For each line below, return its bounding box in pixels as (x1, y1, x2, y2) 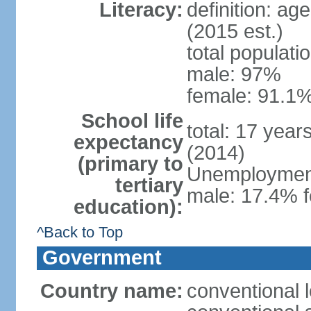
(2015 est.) (186, 20, 283, 42)
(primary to (77, 153, 183, 175)
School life (81, 110, 183, 132)
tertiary (115, 174, 183, 196)
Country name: (40, 280, 183, 302)
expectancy (73, 131, 183, 153)
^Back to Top (36, 224, 123, 241)
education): (73, 196, 183, 218)
